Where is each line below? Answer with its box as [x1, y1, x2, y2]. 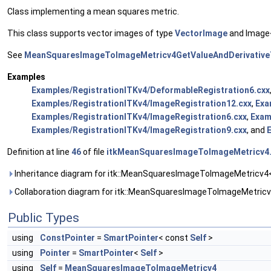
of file [81, 147, 106, 157]
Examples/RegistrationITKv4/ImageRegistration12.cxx [31, 99, 252, 109]
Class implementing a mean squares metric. [7, 7, 179, 17]
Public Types [8, 211, 79, 226]
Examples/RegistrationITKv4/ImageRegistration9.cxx [31, 125, 247, 135]
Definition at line [7, 147, 71, 157]
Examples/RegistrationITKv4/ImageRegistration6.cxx [31, 112, 247, 122]
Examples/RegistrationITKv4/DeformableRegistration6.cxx [31, 85, 270, 96]
